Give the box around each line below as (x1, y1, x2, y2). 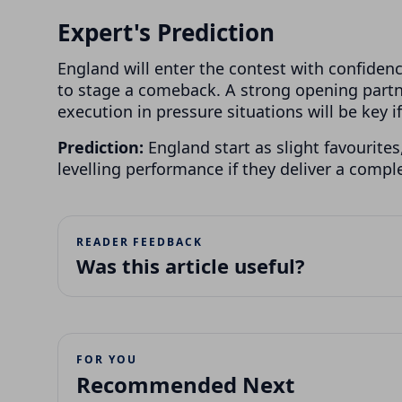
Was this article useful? (76, 251, 305, 279)
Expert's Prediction (57, 15, 275, 48)
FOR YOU (76, 351, 137, 367)
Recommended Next (76, 369, 294, 399)
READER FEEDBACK (76, 233, 203, 249)
